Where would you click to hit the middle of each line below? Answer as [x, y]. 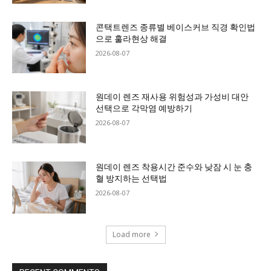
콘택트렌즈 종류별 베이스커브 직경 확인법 [176, 27]
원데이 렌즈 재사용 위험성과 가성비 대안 [172, 97]
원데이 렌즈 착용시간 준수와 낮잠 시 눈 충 [174, 167]
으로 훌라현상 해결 [132, 38]
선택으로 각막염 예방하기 [144, 109]
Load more [131, 234]
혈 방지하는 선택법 [132, 178]
